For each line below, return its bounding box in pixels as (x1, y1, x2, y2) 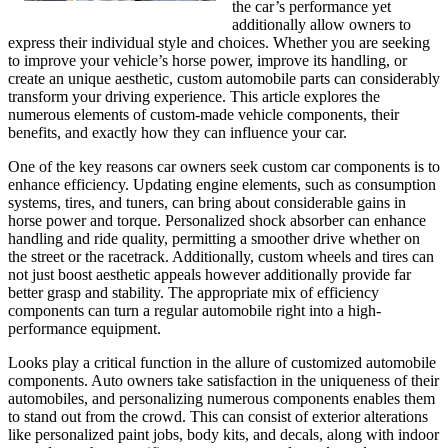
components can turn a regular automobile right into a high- (8, 302, 381, 319)
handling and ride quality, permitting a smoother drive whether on (8, 230, 420, 247)
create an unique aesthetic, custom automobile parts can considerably (8, 70, 440, 87)
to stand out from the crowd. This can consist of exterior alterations (8, 408, 428, 425)
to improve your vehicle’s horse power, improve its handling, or (8, 52, 407, 69)
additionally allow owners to (232, 16, 411, 33)
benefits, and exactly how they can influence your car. (8, 124, 347, 141)
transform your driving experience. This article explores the (8, 88, 380, 105)
